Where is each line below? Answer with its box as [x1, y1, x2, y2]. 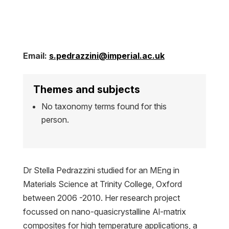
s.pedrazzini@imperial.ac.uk [49, 51, 165, 61]
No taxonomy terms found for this [41, 101, 167, 112]
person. [41, 114, 69, 125]
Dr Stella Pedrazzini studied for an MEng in [22, 165, 179, 176]
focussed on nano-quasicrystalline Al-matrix [22, 207, 186, 217]
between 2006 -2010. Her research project [22, 193, 180, 203]
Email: [22, 51, 47, 61]
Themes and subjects [33, 83, 140, 96]
